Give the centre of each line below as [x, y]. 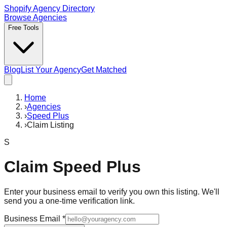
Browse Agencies [35, 17]
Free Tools [24, 28]
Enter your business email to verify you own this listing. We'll [112, 192]
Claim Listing [50, 125]
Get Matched [104, 70]
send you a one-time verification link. [69, 201]
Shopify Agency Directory [49, 8]
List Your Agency [51, 70]
